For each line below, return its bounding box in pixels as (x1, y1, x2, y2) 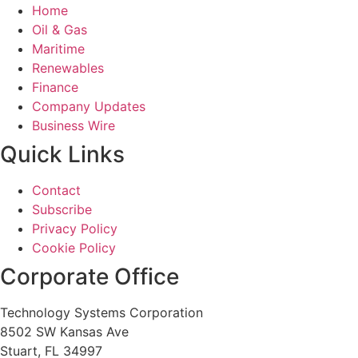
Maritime (32, 41, 85, 58)
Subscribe (32, 201, 92, 218)
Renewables (32, 60, 104, 77)
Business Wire (32, 117, 115, 134)
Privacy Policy (32, 221, 117, 237)
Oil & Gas (32, 22, 87, 38)
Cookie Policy (32, 240, 116, 257)
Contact (32, 182, 81, 199)
